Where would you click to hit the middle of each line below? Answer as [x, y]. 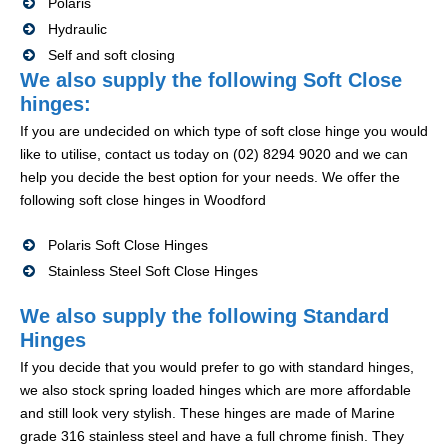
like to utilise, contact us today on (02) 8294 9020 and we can [214, 154]
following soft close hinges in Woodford [143, 200]
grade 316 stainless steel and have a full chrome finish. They [212, 436]
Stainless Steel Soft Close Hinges [153, 271]
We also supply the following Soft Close [211, 80]
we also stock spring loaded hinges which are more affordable [215, 390]
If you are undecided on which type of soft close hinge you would [224, 131]
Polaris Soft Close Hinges [128, 245]
